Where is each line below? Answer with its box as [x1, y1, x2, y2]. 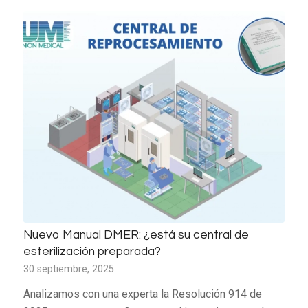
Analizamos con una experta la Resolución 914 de [23, 287, 262, 300]
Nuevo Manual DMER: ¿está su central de [23, 228, 249, 241]
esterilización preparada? [23, 245, 161, 258]
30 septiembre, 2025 [23, 263, 114, 275]
